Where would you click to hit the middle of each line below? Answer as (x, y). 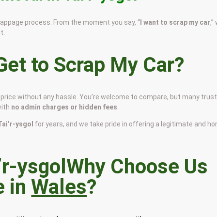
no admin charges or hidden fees (64, 107)
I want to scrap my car (175, 23)
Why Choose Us (137, 166)
